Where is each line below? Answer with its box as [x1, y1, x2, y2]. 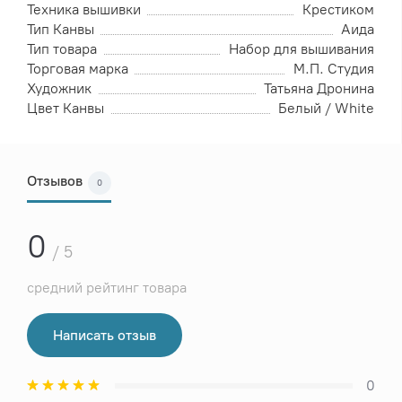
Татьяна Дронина [264, 80, 374, 98]
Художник [27, 80, 92, 98]
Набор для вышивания [229, 40, 374, 58]
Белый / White [278, 100, 374, 118]
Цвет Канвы [27, 100, 104, 118]
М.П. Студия [293, 60, 374, 78]
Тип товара [27, 40, 97, 58]
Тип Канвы [27, 21, 94, 39]
